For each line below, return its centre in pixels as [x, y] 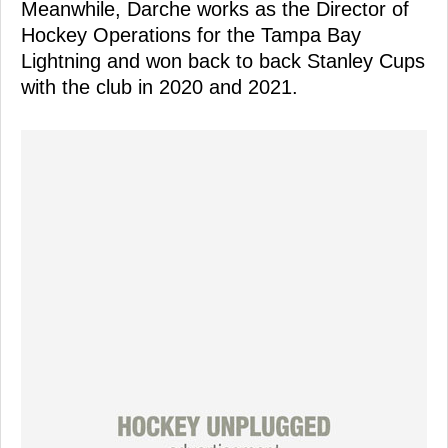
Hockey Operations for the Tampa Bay [191, 34]
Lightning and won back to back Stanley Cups [223, 60]
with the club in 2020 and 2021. [159, 86]
